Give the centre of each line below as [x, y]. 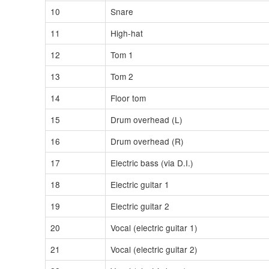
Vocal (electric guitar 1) [154, 227]
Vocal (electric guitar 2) [154, 249]
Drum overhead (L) [147, 119]
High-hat [127, 33]
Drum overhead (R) [147, 141]
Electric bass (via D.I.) [152, 162]
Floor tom [128, 98]
